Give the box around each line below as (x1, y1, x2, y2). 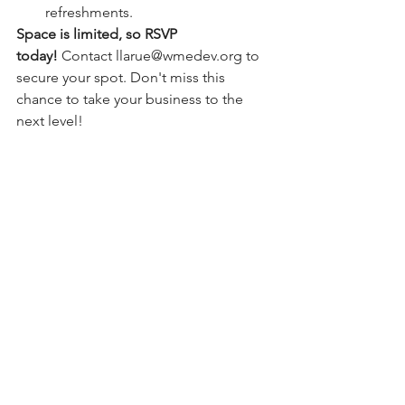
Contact (58, 47, 116, 64)
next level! (16, 112, 83, 129)
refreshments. (45, 4, 133, 21)
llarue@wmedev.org (116, 47, 242, 64)
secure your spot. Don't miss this (16, 69, 229, 86)
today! (16, 47, 58, 64)
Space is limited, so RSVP (16, 25, 181, 42)
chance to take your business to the (16, 90, 247, 108)
